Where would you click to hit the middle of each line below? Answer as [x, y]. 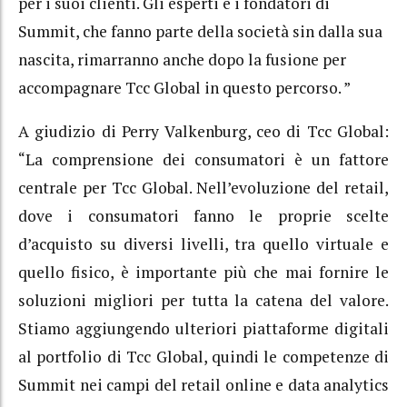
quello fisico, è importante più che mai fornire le [203, 272]
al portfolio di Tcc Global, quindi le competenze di [203, 357]
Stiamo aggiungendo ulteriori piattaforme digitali [203, 328]
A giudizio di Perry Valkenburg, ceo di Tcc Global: [203, 131]
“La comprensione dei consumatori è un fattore [203, 159]
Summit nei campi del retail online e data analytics [203, 385]
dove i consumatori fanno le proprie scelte [203, 216]
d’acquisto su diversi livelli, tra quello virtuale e [203, 244]
